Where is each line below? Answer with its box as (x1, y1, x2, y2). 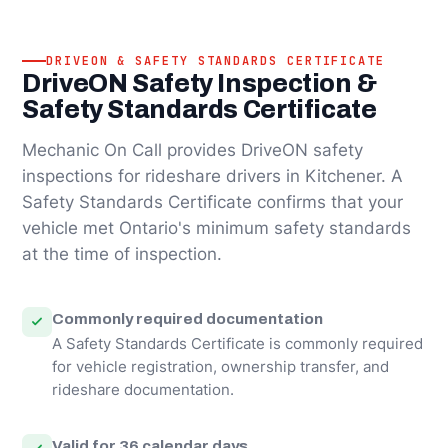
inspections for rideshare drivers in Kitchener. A (22, 165, 403, 186)
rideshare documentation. (52, 380, 234, 399)
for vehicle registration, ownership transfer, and (52, 357, 389, 376)
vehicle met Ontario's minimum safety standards (22, 217, 411, 238)
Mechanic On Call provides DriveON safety (22, 139, 363, 160)
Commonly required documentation (52, 309, 323, 327)
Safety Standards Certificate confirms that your (22, 191, 403, 212)
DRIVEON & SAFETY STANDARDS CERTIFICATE (46, 52, 385, 69)
